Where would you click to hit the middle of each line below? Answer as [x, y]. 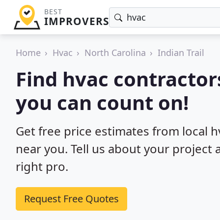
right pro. [42, 166]
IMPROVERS [76, 21]
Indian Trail [181, 53]
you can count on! [102, 102]
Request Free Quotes [71, 199]
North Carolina [115, 53]
